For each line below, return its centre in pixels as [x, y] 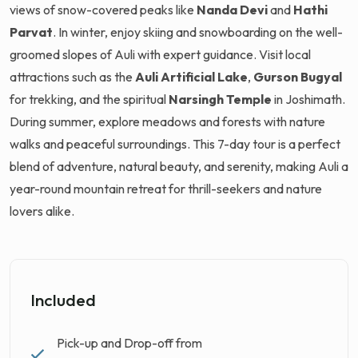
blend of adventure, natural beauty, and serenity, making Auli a [179, 166]
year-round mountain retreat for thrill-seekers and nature [166, 189]
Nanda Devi [232, 10]
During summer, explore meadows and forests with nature [167, 121]
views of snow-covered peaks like [103, 10]
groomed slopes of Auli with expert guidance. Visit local [160, 54]
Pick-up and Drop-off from [129, 343]
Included [63, 300]
